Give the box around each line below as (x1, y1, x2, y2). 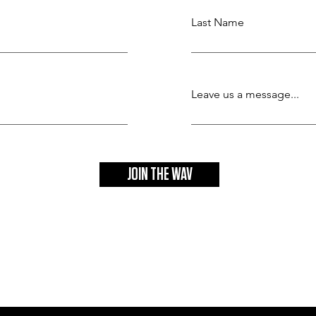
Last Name (191, 16, 244, 29)
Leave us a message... (191, 87, 299, 101)
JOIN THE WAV (126, 166, 193, 183)
